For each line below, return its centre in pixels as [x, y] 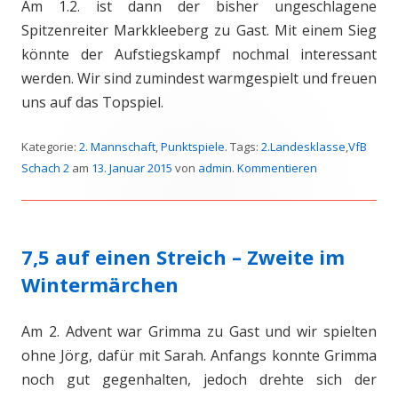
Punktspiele [193, 147]
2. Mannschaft [117, 147]
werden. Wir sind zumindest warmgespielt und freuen [199, 78]
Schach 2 [45, 168]
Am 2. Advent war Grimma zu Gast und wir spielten [199, 331]
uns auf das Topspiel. [92, 102]
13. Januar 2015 [132, 168]
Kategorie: [50, 147]
